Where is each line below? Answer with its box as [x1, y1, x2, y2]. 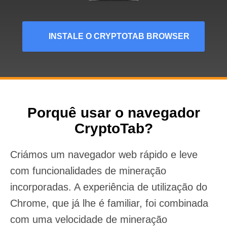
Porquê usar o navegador [27, 104, 200, 121]
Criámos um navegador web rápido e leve [10, 148, 198, 160]
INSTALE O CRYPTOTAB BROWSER [49, 31, 190, 41]
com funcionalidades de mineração [10, 165, 166, 176]
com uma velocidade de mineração [10, 213, 167, 225]
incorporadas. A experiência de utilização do [10, 181, 207, 193]
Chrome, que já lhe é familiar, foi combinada [10, 197, 208, 209]
